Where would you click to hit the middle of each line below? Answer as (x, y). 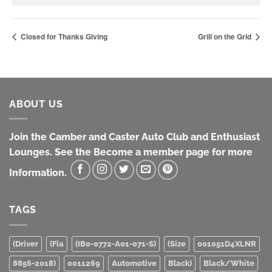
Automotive (134, 263)
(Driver (25, 243)
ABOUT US (36, 104)
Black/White (229, 263)
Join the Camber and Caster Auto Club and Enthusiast (134, 137)
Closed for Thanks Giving (63, 37)
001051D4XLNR (227, 243)
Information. (39, 173)
